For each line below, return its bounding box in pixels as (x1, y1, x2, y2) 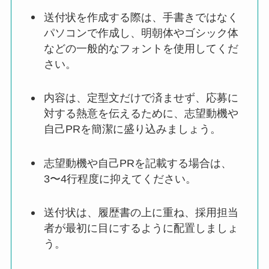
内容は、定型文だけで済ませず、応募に (43, 92, 238, 104)
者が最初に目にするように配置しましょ (43, 222, 238, 235)
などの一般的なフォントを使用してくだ (43, 42, 238, 55)
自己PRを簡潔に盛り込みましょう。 (43, 123, 221, 136)
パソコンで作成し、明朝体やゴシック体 (43, 26, 238, 39)
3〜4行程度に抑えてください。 (43, 172, 196, 185)
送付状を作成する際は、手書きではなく (43, 11, 238, 23)
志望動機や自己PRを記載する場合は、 (43, 157, 232, 169)
